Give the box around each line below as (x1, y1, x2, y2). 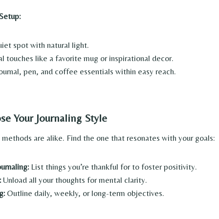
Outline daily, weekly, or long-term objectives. (5, 188, 164, 198)
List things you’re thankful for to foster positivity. (29, 162, 197, 172)
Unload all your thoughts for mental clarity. (1, 175, 147, 185)
